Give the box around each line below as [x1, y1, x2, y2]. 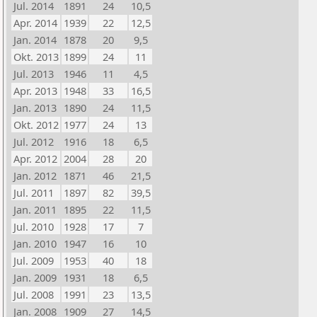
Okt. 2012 [13, 117, 59, 132]
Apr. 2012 [13, 151, 57, 166]
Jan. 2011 [13, 202, 57, 217]
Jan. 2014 [13, 33, 57, 47]
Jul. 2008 [13, 287, 54, 301]
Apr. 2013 [13, 83, 57, 98]
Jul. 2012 [13, 134, 54, 149]
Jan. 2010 [13, 236, 57, 250]
